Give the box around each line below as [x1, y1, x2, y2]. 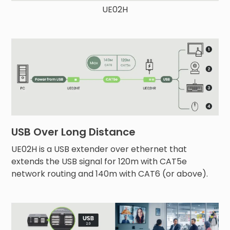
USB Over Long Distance [11, 125, 136, 140]
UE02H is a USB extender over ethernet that [11, 143, 187, 156]
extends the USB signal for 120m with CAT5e [11, 156, 187, 168]
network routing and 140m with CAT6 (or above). [11, 168, 208, 180]
